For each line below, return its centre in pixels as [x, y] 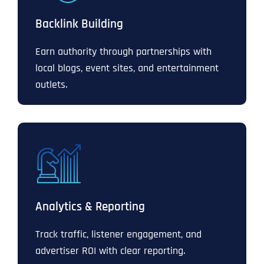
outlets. [51, 85]
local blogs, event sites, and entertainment [127, 68]
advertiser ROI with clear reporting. [110, 251]
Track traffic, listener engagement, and [118, 235]
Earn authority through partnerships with [123, 52]
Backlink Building [79, 24]
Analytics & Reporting [90, 207]
